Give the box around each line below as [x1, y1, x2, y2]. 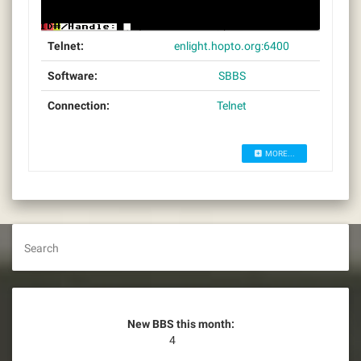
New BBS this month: [127, 317, 234, 331]
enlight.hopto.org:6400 [174, 39, 289, 53]
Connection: [48, 99, 110, 113]
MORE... [263, 149, 295, 159]
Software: [48, 69, 98, 83]
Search [24, 242, 59, 255]
